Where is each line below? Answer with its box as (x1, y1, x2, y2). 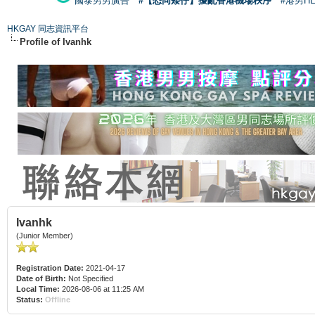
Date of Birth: (16, 274, 66, 283)
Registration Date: (16, 263, 84, 272)
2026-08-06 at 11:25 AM (60, 284, 144, 293)
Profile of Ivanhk (20, 36, 91, 47)
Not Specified (66, 274, 115, 283)
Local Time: (16, 284, 60, 293)
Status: (16, 295, 43, 304)
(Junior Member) (16, 231, 73, 240)
